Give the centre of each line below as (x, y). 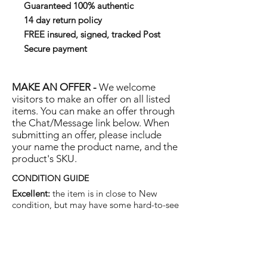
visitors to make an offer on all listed (91, 99)
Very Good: (34, 231)
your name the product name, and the (95, 147)
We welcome (126, 87)
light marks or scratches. (59, 216)
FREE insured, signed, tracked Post (92, 34)
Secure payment (55, 49)
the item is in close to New (104, 193)
